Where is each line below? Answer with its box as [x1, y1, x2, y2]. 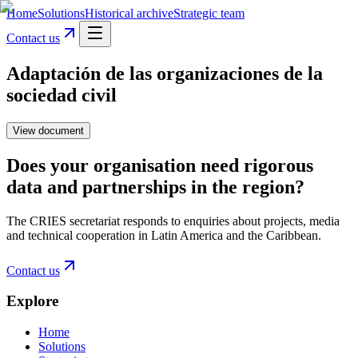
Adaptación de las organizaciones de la [6, 62, 323, 84]
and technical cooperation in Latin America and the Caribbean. [6, 228, 321, 242]
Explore [6, 292, 58, 310]
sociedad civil [6, 84, 117, 105]
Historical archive [85, 6, 173, 20]
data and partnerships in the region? [6, 176, 304, 197]
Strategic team [173, 6, 245, 20]
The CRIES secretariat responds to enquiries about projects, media [6, 213, 340, 228]
